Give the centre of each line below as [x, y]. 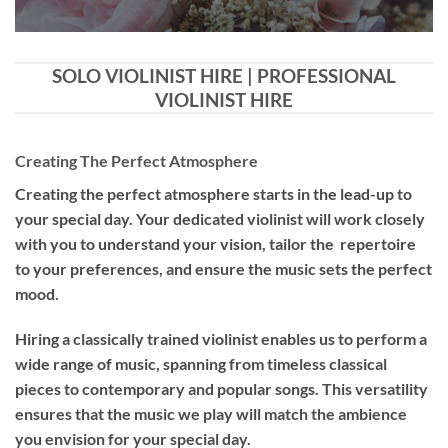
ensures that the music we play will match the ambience [211, 414]
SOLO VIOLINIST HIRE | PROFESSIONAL [224, 75]
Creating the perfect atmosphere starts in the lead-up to [213, 193]
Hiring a [44, 339]
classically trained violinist [165, 339]
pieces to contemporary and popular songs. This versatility [221, 389]
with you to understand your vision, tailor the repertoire [215, 243]
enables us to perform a [342, 339]
